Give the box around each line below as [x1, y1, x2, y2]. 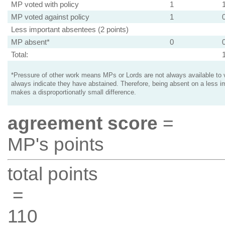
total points [7, 164, 98, 184]
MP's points [7, 134, 104, 155]
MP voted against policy [11, 13, 89, 21]
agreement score [7, 113, 158, 134]
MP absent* [11, 38, 50, 46]
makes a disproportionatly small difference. [11, 89, 136, 96]
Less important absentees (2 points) [11, 25, 129, 34]
